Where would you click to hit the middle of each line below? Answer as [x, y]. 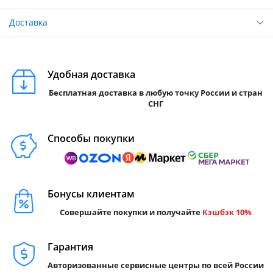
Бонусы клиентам [91, 194]
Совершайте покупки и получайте [130, 212]
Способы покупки [91, 139]
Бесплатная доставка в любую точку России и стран [156, 93]
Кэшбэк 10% [227, 212]
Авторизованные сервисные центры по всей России [156, 265]
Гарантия [70, 247]
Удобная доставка [91, 75]
